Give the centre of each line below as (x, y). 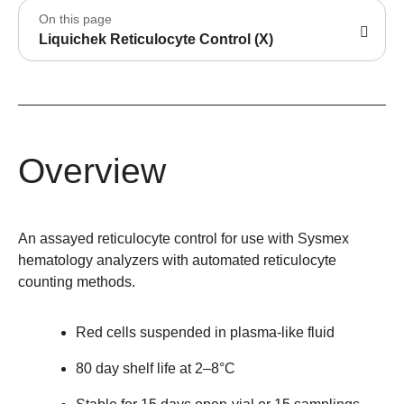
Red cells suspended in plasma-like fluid (205, 332)
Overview (92, 170)
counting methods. (77, 281)
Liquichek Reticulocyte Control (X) (156, 39)
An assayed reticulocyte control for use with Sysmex (184, 238)
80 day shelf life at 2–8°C (156, 368)
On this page (75, 19)
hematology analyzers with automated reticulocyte (177, 260)
